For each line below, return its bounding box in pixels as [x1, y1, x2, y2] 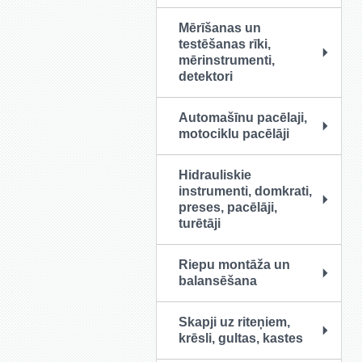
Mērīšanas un [179, 21, 261, 35]
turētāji [179, 217, 221, 230]
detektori [179, 69, 233, 83]
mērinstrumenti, [179, 53, 275, 67]
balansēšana [179, 274, 257, 288]
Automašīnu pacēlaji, [179, 111, 307, 124]
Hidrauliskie [179, 168, 251, 182]
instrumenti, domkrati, [179, 184, 312, 198]
